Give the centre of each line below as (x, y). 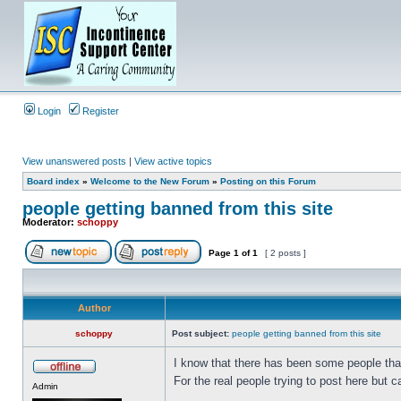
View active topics (173, 161)
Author (94, 308)
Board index (53, 181)
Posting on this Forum (268, 181)
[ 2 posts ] (286, 253)
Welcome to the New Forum (150, 181)
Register (99, 111)
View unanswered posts (74, 161)
